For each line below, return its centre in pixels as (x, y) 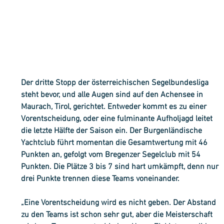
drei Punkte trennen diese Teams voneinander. (100, 179)
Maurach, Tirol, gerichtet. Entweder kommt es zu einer (115, 107)
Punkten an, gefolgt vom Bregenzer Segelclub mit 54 (112, 155)
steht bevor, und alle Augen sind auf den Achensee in (113, 95)
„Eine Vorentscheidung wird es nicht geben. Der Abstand (120, 203)
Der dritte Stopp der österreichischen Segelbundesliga (116, 83)
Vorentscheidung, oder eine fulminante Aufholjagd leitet (118, 119)
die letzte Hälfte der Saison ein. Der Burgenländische (113, 131)
